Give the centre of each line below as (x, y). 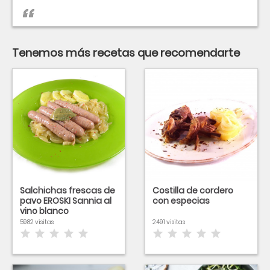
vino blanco (44, 211)
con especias (181, 201)
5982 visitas (37, 222)
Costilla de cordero (193, 190)
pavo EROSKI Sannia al (66, 201)
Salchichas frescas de (67, 190)
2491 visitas (169, 222)
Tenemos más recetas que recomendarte (126, 53)
